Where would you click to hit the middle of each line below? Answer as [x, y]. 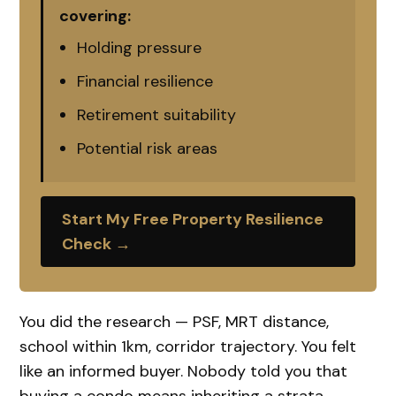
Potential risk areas [148, 148]
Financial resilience [145, 81]
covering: [95, 15]
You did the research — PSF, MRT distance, [175, 321]
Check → [97, 244]
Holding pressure [140, 47]
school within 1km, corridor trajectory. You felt [188, 346]
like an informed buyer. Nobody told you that [184, 371]
